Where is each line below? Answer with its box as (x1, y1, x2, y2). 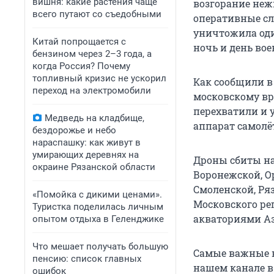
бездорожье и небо (32, 125, 116, 136)
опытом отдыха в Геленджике (32, 213, 164, 224)
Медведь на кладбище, (45, 113, 144, 124)
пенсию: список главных (32, 253, 141, 264)
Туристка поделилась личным (32, 201, 163, 212)
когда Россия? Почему (32, 61, 130, 72)
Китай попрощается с (32, 36, 126, 47)
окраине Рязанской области (32, 161, 155, 172)
